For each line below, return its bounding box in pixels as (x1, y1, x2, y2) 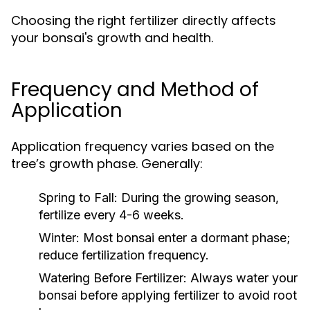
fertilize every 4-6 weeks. (39, 208, 184, 222)
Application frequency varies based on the (11, 138, 274, 155)
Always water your (187, 271, 298, 285)
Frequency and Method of (11, 76, 259, 103)
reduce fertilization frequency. (39, 248, 209, 262)
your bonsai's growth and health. (11, 29, 213, 46)
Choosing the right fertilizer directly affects (11, 12, 276, 29)
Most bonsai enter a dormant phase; (80, 230, 291, 245)
